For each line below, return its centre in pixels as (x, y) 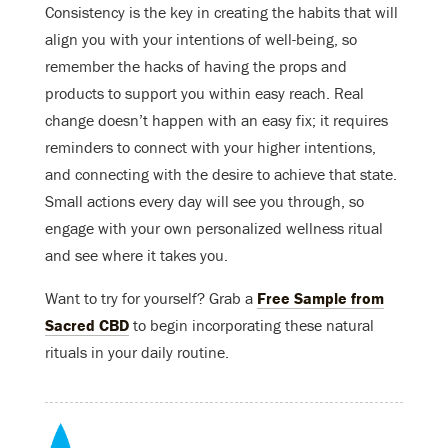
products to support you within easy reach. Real (204, 92)
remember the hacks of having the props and (196, 65)
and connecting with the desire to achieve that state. (221, 173)
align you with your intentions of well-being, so (201, 38)
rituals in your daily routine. (137, 351)
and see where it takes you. (136, 254)
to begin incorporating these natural (251, 324)
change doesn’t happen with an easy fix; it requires (216, 119)
